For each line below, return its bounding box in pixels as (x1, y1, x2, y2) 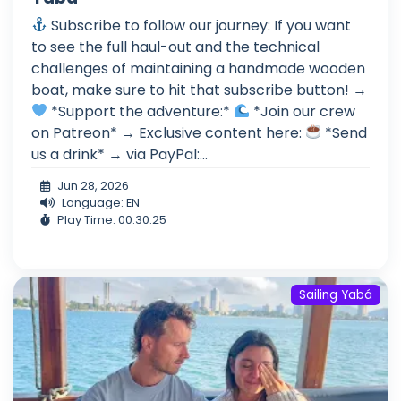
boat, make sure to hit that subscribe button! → (31, 79, 367, 100)
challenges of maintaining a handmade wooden (31, 57, 365, 79)
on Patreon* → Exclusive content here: (31, 122, 305, 143)
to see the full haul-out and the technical (31, 36, 320, 57)
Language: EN (62, 194, 140, 210)
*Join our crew (250, 100, 356, 122)
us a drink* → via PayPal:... (31, 143, 208, 165)
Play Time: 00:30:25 (57, 211, 166, 227)
